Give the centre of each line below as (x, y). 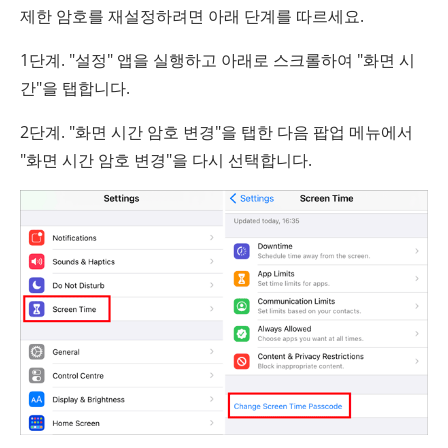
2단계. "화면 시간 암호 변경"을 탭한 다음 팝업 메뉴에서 (216, 132)
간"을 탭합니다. (75, 88)
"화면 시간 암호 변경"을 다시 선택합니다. (166, 160)
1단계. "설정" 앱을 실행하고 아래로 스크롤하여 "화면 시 (217, 60)
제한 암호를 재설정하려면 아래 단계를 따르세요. (192, 16)
